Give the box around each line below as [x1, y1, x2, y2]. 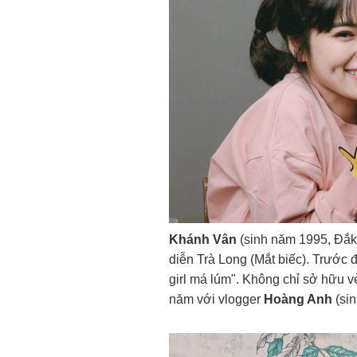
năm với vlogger [169, 292, 264, 306]
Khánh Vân [169, 233, 237, 246]
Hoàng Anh [264, 292, 332, 306]
